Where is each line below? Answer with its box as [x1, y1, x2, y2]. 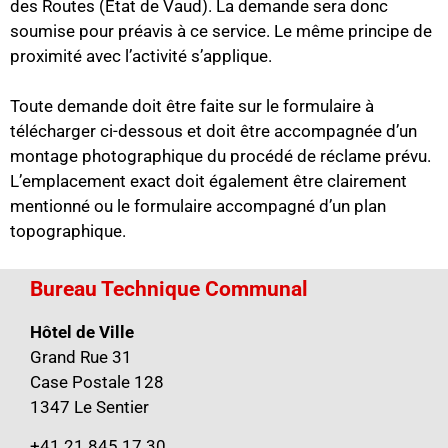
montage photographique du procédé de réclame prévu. [10, 146, 431, 167]
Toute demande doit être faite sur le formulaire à [10, 96, 374, 117]
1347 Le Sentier [30, 396, 149, 417]
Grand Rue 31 [30, 346, 132, 367]
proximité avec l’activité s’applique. [10, 46, 272, 67]
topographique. [10, 221, 126, 242]
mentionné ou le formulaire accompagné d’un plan [10, 196, 386, 217]
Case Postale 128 [30, 371, 164, 392]
